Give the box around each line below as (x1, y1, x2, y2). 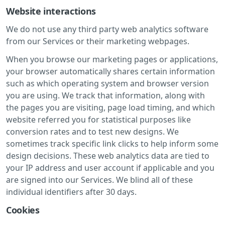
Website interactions (6, 5, 96, 17)
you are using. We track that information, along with (6, 89, 205, 101)
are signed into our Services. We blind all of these (6, 174, 193, 185)
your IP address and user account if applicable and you (6, 162, 214, 173)
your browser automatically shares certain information (6, 65, 215, 77)
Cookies (6, 203, 40, 216)
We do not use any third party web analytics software (6, 23, 208, 35)
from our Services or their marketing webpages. (6, 35, 189, 47)
